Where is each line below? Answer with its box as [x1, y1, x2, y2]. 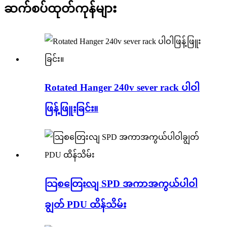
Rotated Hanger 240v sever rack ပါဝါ [45, 82, 200, 93]
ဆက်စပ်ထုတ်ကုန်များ [4, 2, 117, 15]
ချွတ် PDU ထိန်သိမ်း [45, 199, 126, 210]
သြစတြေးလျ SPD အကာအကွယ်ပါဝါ [45, 178, 198, 189]
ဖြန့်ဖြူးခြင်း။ [45, 103, 98, 114]
